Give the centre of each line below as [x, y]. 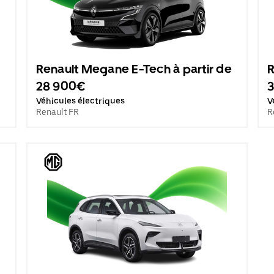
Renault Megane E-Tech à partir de [134, 69]
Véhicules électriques [80, 101]
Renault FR [57, 112]
